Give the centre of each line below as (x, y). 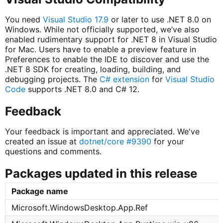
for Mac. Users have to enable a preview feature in (100, 49)
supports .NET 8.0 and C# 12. (82, 89)
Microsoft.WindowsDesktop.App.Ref (80, 208)
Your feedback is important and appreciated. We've (102, 131)
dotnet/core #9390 (115, 141)
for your (167, 141)
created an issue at (42, 141)
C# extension (124, 79)
